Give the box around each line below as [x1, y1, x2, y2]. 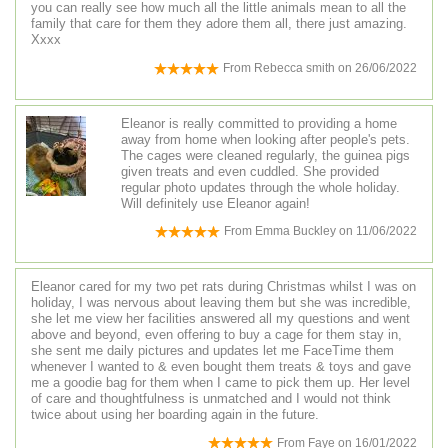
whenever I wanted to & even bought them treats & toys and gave [31, 358, 411, 374]
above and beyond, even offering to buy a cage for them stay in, [31, 326, 402, 342]
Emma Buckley [255, 224, 336, 239]
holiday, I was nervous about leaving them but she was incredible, [31, 294, 411, 310]
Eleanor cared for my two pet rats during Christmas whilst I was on [31, 278, 416, 294]
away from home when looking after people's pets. [121, 131, 410, 147]
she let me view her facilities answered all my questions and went [31, 310, 410, 326]
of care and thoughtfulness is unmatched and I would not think [31, 390, 391, 406]
